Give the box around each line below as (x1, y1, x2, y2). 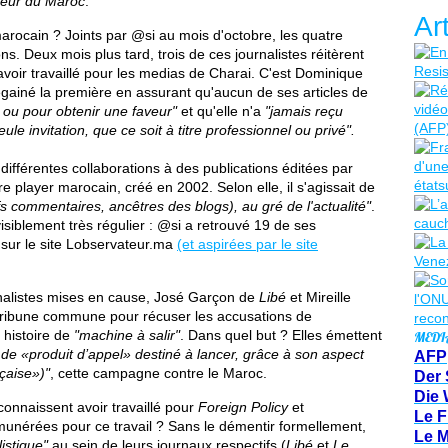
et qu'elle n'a (177, 103, 261, 119)
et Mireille (286, 289, 351, 305)
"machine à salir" (74, 327, 180, 343)
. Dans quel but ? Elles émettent (180, 327, 382, 343)
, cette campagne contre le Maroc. (50, 365, 267, 381)
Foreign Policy (198, 399, 288, 415)
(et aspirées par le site (177, 236, 318, 252)
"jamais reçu (261, 103, 343, 119)
